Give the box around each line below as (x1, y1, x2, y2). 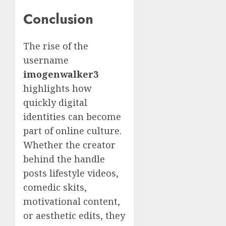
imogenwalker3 (23, 68, 98, 81)
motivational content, (23, 195, 120, 208)
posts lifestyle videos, (23, 167, 119, 180)
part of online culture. (23, 125, 122, 137)
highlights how (23, 82, 92, 95)
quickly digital (23, 96, 87, 109)
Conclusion (23, 9, 93, 29)
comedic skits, (23, 181, 87, 194)
